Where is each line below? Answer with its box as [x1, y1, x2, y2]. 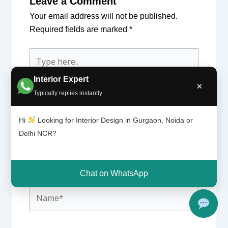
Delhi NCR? [19, 129, 57, 137]
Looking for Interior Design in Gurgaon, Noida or [36, 116, 193, 124]
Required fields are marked [29, 25, 129, 34]
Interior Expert [34, 74, 89, 83]
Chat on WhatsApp [80, 169, 149, 178]
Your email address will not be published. [29, 12, 178, 21]
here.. [28, 63, 49, 72]
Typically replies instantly [34, 89, 103, 97]
